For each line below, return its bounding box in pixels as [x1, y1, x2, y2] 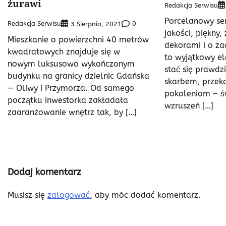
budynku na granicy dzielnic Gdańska [8, 71, 149, 81]
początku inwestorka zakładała [8, 95, 128, 105]
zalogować [47, 190, 90, 200]
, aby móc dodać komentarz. [90, 190, 201, 200]
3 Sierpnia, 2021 [71, 20, 122, 28]
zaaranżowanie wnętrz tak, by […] [8, 107, 137, 117]
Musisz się [8, 190, 47, 200]
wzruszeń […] [164, 101, 214, 111]
